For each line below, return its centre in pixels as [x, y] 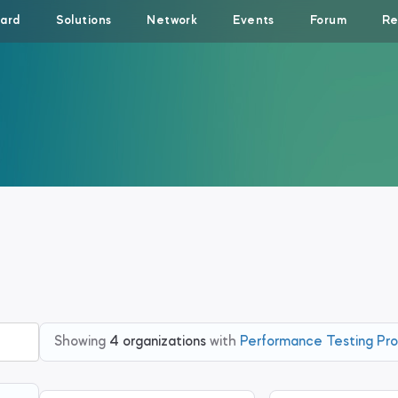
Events [254, 21]
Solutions [84, 21]
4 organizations [156, 342]
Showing [80, 342]
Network [172, 21]
